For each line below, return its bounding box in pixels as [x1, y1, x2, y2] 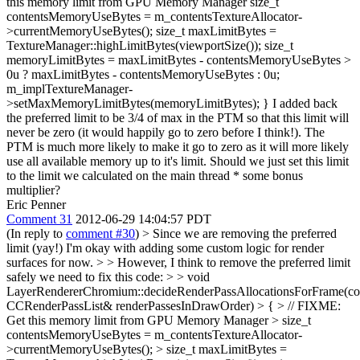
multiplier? [6, 183, 60, 197]
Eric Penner [6, 198, 66, 211]
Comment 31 [6, 212, 72, 226]
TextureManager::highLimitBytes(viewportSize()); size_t [6, 39, 293, 52]
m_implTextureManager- [6, 82, 133, 96]
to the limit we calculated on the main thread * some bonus [6, 169, 303, 182]
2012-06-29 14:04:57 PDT [76, 212, 211, 226]
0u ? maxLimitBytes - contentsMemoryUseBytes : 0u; [6, 67, 280, 81]
